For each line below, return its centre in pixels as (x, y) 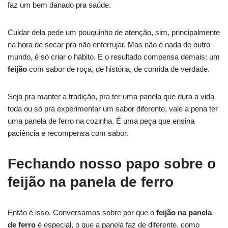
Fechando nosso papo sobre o (112, 163)
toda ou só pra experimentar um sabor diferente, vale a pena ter (113, 108)
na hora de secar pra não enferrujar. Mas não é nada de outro (109, 44)
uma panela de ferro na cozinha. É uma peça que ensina (101, 121)
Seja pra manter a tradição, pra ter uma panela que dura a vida (111, 96)
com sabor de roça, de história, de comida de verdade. (118, 69)
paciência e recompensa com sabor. (68, 133)
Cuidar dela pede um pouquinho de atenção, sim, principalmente (114, 32)
